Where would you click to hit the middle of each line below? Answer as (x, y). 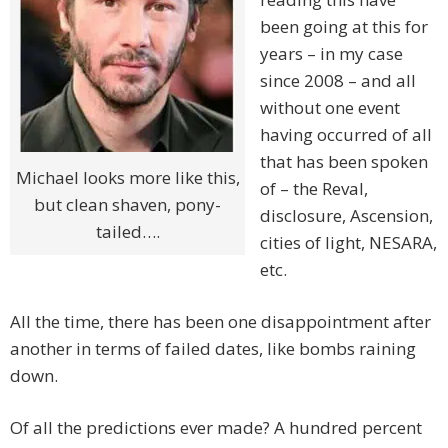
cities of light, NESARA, (348, 243)
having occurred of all (346, 135)
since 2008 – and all (338, 81)
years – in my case (331, 54)
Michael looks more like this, (127, 178)
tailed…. (127, 232)
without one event (330, 108)
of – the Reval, (314, 189)
